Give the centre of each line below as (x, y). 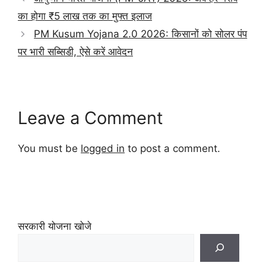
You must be (49, 149)
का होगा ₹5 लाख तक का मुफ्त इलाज (85, 16)
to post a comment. (172, 149)
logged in (103, 149)
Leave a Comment (91, 118)
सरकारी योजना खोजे (55, 226)
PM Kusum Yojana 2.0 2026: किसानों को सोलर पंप (141, 34)
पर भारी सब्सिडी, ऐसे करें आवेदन (75, 52)
